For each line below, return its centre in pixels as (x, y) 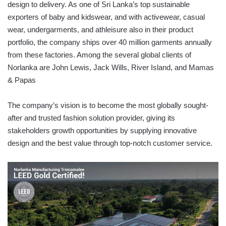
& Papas (22, 80)
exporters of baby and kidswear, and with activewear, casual (106, 17)
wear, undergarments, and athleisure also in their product (100, 30)
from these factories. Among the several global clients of (99, 55)
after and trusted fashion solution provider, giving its (91, 118)
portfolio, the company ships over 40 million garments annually (110, 42)
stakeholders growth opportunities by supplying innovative (102, 131)
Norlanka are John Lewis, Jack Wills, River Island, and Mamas (111, 68)
